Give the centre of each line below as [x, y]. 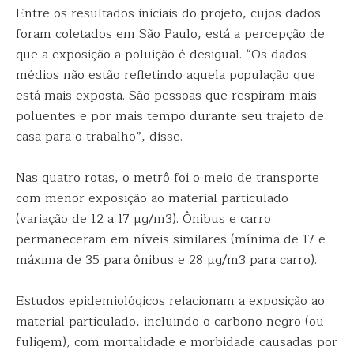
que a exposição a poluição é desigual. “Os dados [161, 55]
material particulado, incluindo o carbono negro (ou [170, 322]
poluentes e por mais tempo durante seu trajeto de [170, 116]
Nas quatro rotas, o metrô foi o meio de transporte [168, 178]
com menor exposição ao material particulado [152, 198]
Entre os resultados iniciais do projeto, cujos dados [168, 13]
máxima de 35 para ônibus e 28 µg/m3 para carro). [166, 260]
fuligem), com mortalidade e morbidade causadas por [177, 342]
